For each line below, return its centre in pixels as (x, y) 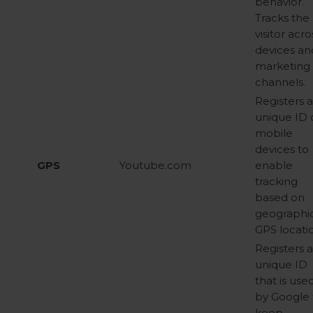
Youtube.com (155, 165)
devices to (282, 149)
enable (274, 165)
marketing (283, 66)
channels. (280, 82)
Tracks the (282, 18)
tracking (276, 181)
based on (280, 197)
